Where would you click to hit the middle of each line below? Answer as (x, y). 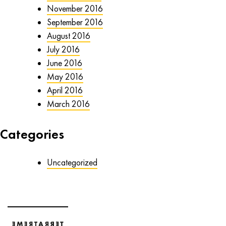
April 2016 (65, 90)
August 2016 (68, 36)
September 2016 (75, 22)
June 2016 (64, 63)
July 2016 (63, 49)
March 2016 (68, 104)
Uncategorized (72, 162)
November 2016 (75, 8)
